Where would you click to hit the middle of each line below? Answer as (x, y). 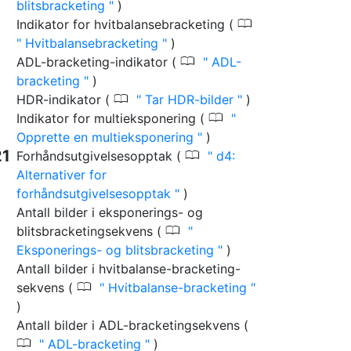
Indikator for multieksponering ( (112, 119)
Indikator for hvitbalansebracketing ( (127, 25)
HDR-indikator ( (65, 100)
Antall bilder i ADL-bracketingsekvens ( (132, 326)
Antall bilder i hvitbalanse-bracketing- (128, 269)
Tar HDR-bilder (189, 100)
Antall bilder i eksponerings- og (110, 213)
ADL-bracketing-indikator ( (98, 62)
